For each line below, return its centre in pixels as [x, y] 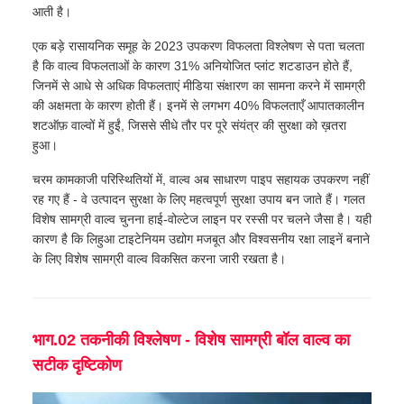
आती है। [52, 12]
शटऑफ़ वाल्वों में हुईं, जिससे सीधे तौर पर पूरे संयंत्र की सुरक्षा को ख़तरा [189, 126]
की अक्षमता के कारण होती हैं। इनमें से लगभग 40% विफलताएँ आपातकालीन [198, 106]
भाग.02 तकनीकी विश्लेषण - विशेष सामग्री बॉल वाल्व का [191, 340]
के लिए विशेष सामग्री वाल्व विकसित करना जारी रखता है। [159, 259]
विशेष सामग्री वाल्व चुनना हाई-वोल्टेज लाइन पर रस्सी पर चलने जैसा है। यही [202, 220]
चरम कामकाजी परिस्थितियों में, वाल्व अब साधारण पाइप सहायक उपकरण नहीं [201, 180]
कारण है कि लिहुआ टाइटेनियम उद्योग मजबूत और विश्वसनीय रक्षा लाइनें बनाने [201, 239]
